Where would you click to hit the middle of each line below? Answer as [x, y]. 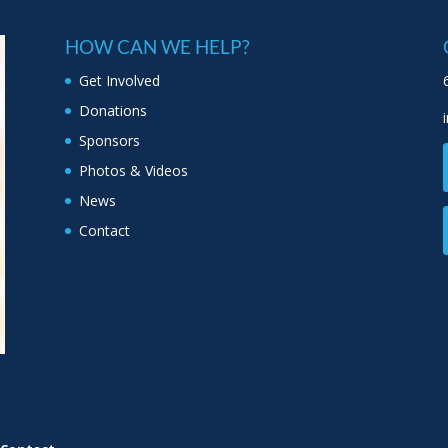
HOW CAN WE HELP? [157, 46]
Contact [104, 230]
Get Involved [119, 80]
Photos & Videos [133, 170]
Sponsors [109, 140]
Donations [112, 110]
